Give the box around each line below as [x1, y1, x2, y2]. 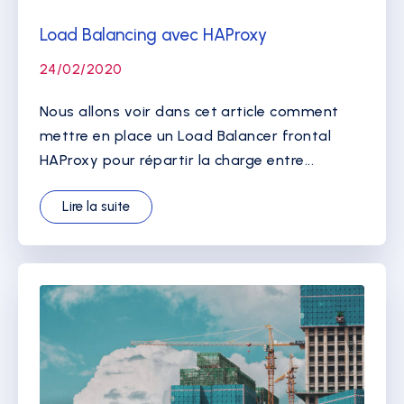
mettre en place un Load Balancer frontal [40, 126, 332, 144]
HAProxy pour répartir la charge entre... [40, 151, 315, 169]
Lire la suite [62, 197, 130, 215]
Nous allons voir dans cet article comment [40, 102, 339, 120]
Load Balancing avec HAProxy [40, 23, 267, 45]
